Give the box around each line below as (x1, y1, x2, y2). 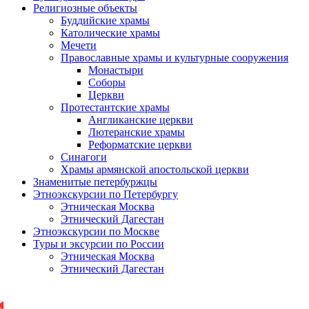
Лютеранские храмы (88, 126, 185, 138)
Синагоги (61, 150, 107, 163)
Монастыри (88, 63, 143, 76)
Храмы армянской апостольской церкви (61, 163, 249, 175)
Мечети (61, 39, 97, 51)
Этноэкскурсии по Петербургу (33, 188, 178, 200)
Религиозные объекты (33, 1, 137, 14)
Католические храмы (61, 26, 160, 39)
